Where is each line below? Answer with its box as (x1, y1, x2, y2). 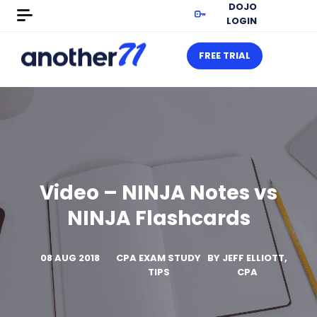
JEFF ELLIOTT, (221, 251, 287, 265)
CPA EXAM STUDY (116, 251, 201, 265)
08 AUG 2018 (40, 251, 100, 265)
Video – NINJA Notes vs (40, 179, 277, 207)
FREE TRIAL (199, 49, 250, 62)
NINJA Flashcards (67, 204, 250, 232)
